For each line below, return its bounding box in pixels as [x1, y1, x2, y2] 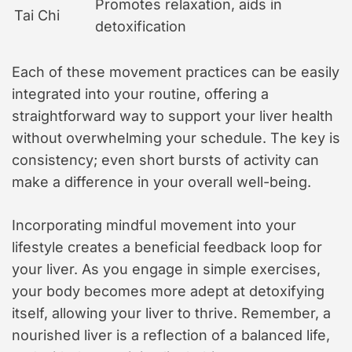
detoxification [95, 18, 186, 35]
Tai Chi [14, 7, 60, 24]
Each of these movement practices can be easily [12, 64, 339, 81]
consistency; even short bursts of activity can [12, 152, 319, 169]
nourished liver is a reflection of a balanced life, [12, 327, 330, 344]
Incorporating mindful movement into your [12, 217, 296, 234]
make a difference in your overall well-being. [12, 174, 311, 191]
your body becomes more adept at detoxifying [12, 283, 324, 300]
